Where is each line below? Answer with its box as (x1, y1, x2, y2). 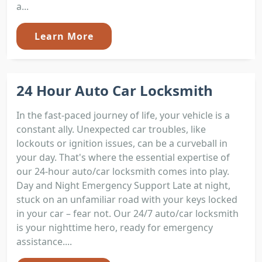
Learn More (35, 29, 94, 43)
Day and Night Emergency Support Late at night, (16, 178, 230, 192)
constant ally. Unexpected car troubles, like (16, 122, 206, 136)
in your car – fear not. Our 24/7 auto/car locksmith (16, 206, 239, 220)
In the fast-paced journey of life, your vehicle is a (16, 108, 230, 122)
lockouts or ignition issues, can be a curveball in (16, 136, 227, 150)
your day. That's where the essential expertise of (16, 150, 230, 164)
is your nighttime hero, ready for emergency (16, 220, 213, 234)
